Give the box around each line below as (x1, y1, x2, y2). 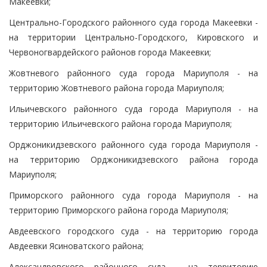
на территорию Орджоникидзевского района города (9, 153, 258, 165)
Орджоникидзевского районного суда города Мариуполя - (9, 138, 258, 150)
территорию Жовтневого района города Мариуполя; (9, 82, 224, 94)
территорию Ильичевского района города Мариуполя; (9, 117, 232, 129)
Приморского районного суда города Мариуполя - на (9, 189, 258, 201)
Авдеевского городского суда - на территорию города (9, 225, 258, 237)
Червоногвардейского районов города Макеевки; (9, 46, 211, 58)
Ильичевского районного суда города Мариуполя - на (9, 103, 258, 114)
